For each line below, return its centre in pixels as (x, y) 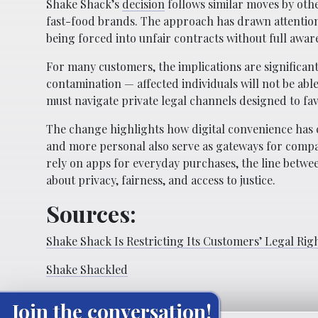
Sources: (91, 214)
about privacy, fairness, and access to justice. (161, 180)
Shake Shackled (87, 270)
